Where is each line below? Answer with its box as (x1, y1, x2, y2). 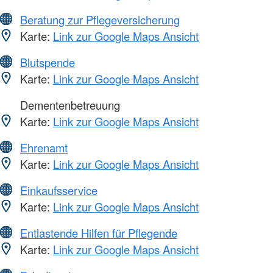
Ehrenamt (20, 139, 68, 155)
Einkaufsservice (20, 182, 97, 198)
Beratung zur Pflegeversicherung (20, 11, 180, 27)
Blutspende (20, 54, 75, 70)
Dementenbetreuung (17, 96, 120, 113)
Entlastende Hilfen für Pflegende (20, 224, 177, 241)
